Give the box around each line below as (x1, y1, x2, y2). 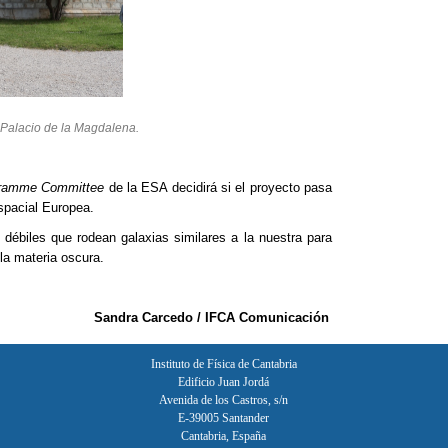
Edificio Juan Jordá (178, 375, 270, 390)
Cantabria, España (181, 429, 267, 444)
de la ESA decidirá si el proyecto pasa (104, 180, 332, 196)
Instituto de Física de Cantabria (150, 357, 297, 372)
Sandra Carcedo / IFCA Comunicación (93, 310, 329, 326)
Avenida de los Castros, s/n (159, 393, 289, 408)
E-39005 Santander (178, 411, 270, 426)
